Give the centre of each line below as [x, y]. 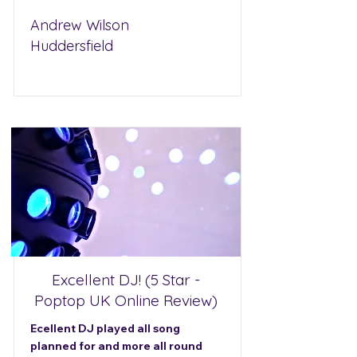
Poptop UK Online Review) [126, 300]
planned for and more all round [116, 346]
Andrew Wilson [80, 25]
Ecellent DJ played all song [105, 328]
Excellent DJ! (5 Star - [126, 280]
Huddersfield [72, 46]
